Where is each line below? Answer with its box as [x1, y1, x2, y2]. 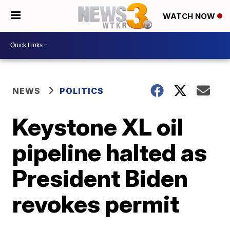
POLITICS [60, 85, 104, 96]
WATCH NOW [163, 11, 217, 22]
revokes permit [12, 189, 180, 218]
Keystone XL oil [12, 112, 184, 141]
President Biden [12, 163, 188, 193]
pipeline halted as [12, 138, 207, 167]
